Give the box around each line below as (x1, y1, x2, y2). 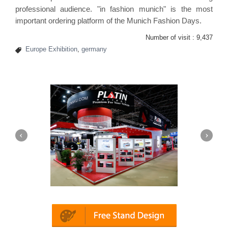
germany (81, 45, 107, 53)
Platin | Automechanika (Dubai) (25, 189, 111, 197)
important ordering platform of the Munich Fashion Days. (15, 16, 202, 25)
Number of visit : (146, 33, 196, 41)
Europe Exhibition (25, 45, 77, 53)
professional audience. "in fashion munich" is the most (15, 4, 213, 13)
